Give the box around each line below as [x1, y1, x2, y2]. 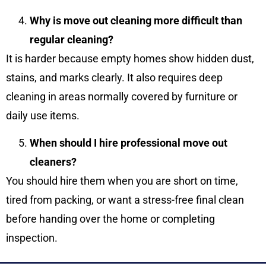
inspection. [6, 232, 58, 245]
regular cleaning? [30, 33, 113, 46]
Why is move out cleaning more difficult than [30, 14, 242, 27]
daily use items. [6, 109, 80, 122]
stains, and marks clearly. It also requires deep [6, 71, 223, 84]
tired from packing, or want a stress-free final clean [6, 194, 244, 207]
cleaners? [30, 156, 77, 169]
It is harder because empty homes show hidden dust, [6, 52, 254, 65]
